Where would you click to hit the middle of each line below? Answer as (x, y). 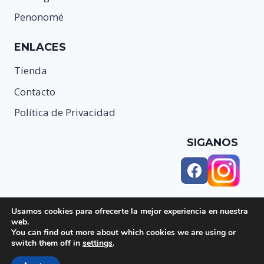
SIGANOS (212, 142)
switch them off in (47, 243)
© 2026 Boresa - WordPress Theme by (79, 253)
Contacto (35, 91)
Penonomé (39, 16)
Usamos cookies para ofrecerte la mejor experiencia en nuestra (130, 211)
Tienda (31, 71)
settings (98, 243)
